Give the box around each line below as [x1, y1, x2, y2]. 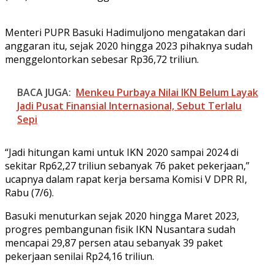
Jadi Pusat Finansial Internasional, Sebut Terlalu [17, 98, 242, 113]
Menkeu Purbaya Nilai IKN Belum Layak [76, 85, 258, 99]
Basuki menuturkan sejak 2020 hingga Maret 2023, [5, 209, 239, 223]
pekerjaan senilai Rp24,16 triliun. [5, 249, 154, 263]
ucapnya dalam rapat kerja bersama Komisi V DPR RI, [5, 172, 247, 186]
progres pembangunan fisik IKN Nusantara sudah [5, 222, 235, 236]
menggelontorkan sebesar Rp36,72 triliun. [5, 52, 199, 66]
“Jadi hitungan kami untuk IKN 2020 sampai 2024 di [5, 145, 239, 159]
